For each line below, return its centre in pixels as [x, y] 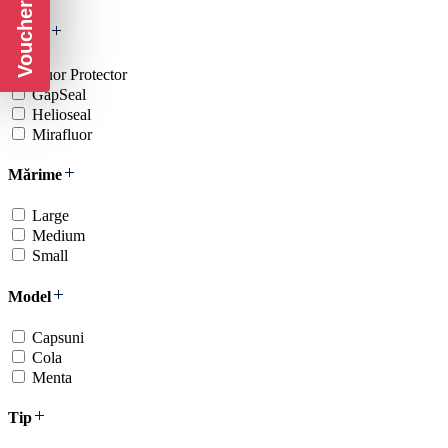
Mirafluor [62, 134]
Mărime [35, 175]
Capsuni [58, 337]
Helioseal [61, 114]
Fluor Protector [79, 74]
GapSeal [59, 94]
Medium [58, 236]
